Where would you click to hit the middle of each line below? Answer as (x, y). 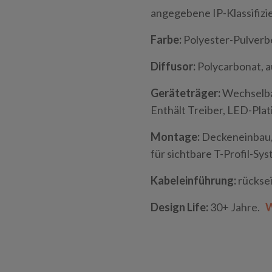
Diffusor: (174, 66)
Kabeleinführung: (193, 180)
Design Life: (179, 207)
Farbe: (167, 39)
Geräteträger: (185, 93)
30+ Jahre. (237, 207)
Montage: (175, 137)
